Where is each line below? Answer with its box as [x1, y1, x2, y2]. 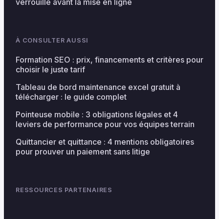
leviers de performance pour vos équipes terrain [16, 119, 195, 130]
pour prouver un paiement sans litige [16, 147, 150, 157]
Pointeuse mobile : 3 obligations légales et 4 [16, 109, 178, 120]
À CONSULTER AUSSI [16, 37, 89, 44]
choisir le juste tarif [16, 65, 85, 75]
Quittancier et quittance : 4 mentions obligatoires [16, 137, 194, 147]
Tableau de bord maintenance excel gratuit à [16, 82, 180, 92]
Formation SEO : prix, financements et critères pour [16, 55, 203, 65]
